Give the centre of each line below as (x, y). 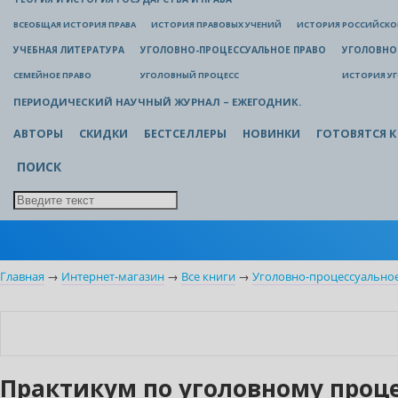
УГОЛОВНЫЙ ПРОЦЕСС (190, 75)
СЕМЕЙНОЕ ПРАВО (52, 75)
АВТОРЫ (38, 134)
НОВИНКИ (271, 134)
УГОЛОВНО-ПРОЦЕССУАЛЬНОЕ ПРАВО (233, 50)
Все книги (208, 277)
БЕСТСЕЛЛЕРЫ (185, 134)
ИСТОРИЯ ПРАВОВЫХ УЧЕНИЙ (216, 24)
